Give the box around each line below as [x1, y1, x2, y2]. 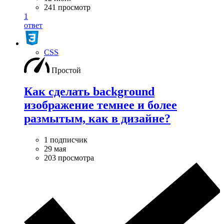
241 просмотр [44, 2, 90, 11]
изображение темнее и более [24, 98, 177, 111]
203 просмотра [44, 153, 94, 162]
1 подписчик [44, 135, 87, 144]
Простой [51, 65, 81, 74]
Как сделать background [24, 84, 154, 98]
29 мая [44, 144, 66, 153]
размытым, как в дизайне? [24, 111, 170, 125]
